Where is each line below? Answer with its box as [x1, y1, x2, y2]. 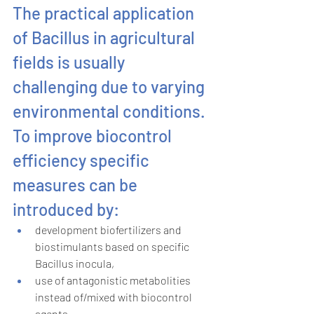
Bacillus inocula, [35, 257, 114, 271]
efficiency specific [13, 150, 153, 171]
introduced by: [13, 199, 119, 220]
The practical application [13, 3, 198, 24]
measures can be [13, 175, 141, 196]
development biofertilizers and [35, 223, 184, 237]
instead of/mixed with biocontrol [35, 290, 194, 304]
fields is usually [13, 52, 128, 73]
